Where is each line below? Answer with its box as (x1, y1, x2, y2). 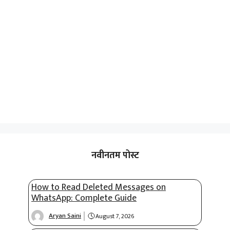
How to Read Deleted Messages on (31, 180, 166, 195)
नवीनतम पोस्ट (91, 148, 139, 163)
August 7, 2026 (95, 210, 134, 221)
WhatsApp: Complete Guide (31, 190, 137, 206)
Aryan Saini (49, 210, 81, 221)
